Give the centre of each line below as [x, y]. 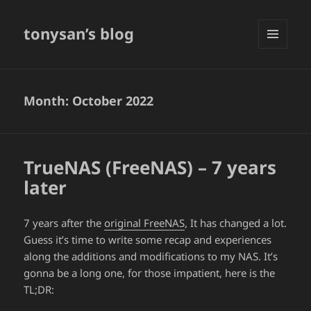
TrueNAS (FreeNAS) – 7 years [150, 168]
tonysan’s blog [79, 34]
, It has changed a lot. [236, 223]
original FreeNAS [145, 223]
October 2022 [113, 101]
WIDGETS [278, 78]
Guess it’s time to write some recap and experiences [148, 240]
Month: [48, 101]
